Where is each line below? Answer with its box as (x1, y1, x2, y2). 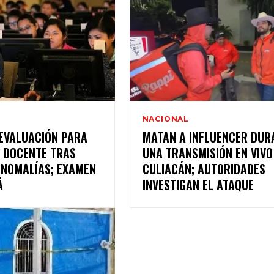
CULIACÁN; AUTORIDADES (142, 160, 265, 179)
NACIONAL (142, 114, 190, 124)
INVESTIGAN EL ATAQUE (142, 176, 254, 194)
